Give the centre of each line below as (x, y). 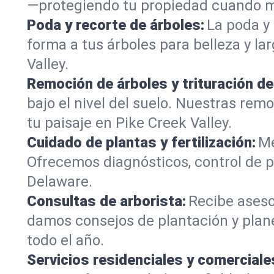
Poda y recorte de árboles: (116, 25)
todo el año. (65, 240)
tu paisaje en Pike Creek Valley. (129, 123)
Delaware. (60, 182)
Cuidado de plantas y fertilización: (141, 143)
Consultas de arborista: (106, 201)
